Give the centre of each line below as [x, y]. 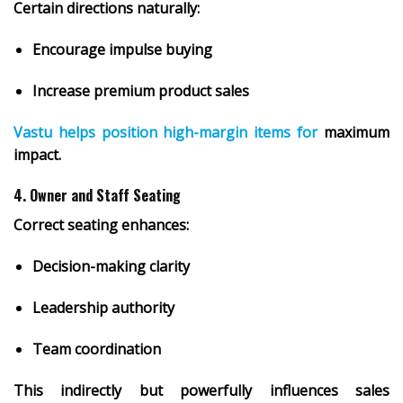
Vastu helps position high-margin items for [166, 132]
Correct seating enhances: [101, 225]
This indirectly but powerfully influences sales [201, 390]
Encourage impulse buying [122, 50]
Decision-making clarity [111, 267]
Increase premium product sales [140, 90]
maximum [354, 132]
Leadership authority [103, 308]
